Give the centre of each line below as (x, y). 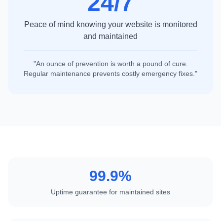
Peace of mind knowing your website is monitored (110, 25)
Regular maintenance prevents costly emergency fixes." (110, 74)
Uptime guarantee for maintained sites (110, 192)
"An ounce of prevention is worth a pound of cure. (110, 64)
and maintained (110, 37)
